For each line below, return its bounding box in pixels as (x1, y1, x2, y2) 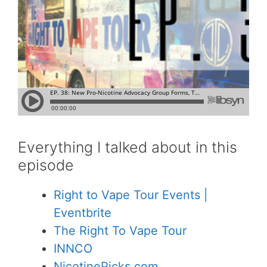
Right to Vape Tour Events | (54, 187, 208, 202)
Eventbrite (54, 205, 111, 220)
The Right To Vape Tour (54, 223, 187, 238)
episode (18, 156, 74, 174)
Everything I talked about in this (18, 138, 237, 156)
